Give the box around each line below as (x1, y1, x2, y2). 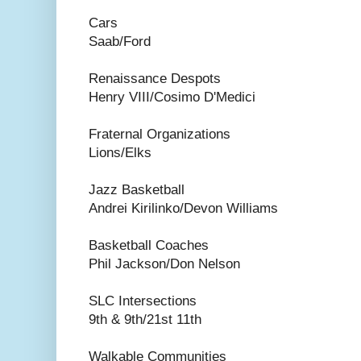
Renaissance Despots (89, 71, 221, 87)
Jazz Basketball (89, 182, 185, 198)
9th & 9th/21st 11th (89, 312, 201, 328)
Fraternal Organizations (89, 127, 230, 143)
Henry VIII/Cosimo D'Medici (89, 89, 255, 106)
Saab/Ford (89, 34, 151, 50)
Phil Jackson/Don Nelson (89, 256, 240, 272)
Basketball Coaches (89, 238, 209, 254)
